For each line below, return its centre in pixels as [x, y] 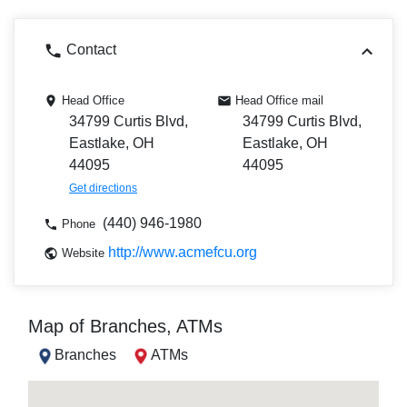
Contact [89, 50]
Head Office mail [279, 101]
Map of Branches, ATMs [125, 327]
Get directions [103, 189]
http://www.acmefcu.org [183, 253]
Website [83, 253]
